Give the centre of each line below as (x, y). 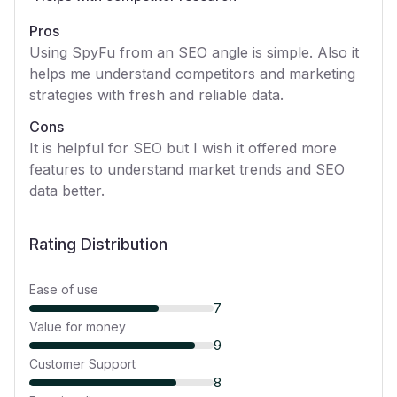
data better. (67, 191)
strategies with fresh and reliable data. (156, 95)
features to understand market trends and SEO (187, 169)
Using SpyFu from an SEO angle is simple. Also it (194, 52)
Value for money (78, 327)
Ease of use (64, 289)
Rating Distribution (98, 244)
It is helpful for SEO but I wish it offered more (183, 148)
